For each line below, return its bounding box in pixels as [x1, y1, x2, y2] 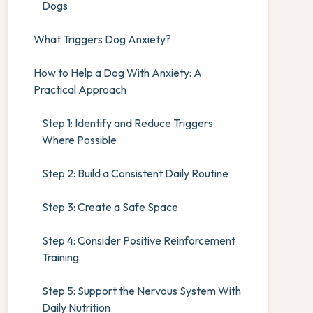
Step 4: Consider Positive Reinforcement [41, 233, 235, 247]
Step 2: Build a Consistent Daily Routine [41, 166, 228, 180]
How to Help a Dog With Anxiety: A [33, 66, 202, 80]
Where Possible [41, 133, 117, 147]
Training [41, 250, 79, 264]
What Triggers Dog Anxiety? [33, 32, 171, 46]
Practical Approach [33, 82, 126, 96]
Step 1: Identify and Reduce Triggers [41, 116, 213, 130]
